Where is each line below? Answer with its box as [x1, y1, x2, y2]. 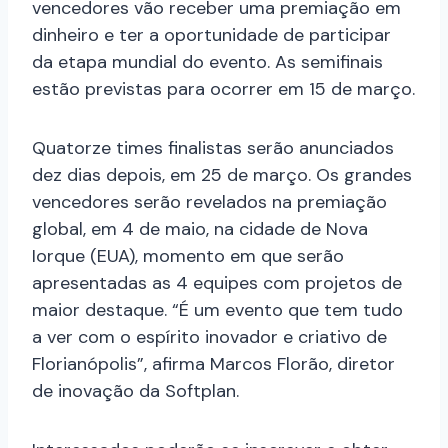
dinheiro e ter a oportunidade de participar [32, 23, 391, 48]
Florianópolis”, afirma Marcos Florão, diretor [32, 352, 395, 377]
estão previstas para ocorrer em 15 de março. [32, 77, 415, 102]
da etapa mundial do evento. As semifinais [32, 50, 383, 75]
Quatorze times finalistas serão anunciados [32, 136, 394, 161]
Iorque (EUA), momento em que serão [32, 244, 344, 269]
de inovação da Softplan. [32, 379, 239, 404]
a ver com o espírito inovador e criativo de [32, 325, 387, 350]
